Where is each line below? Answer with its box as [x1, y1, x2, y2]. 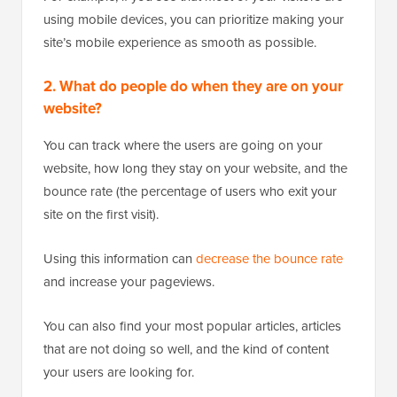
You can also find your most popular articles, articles [43, 315, 341, 336]
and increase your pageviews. [43, 271, 214, 292]
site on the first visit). [43, 204, 159, 224]
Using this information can [43, 248, 196, 269]
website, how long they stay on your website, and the [43, 158, 347, 178]
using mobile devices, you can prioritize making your [43, 9, 344, 29]
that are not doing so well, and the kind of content [43, 339, 329, 359]
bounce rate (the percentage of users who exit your [43, 181, 337, 201]
